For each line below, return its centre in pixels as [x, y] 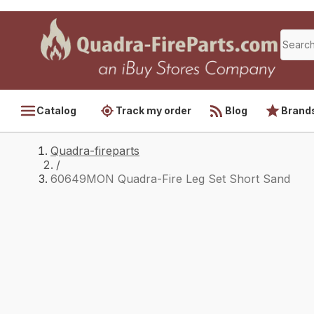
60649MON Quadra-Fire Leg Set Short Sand [170, 179]
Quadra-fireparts [95, 151]
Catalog [56, 110]
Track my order [153, 110]
